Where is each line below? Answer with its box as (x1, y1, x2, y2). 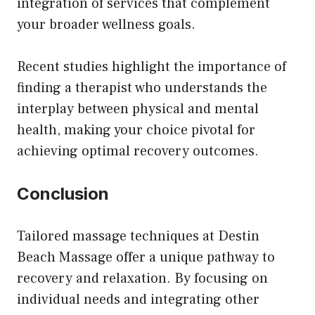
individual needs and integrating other (17, 290, 259, 309)
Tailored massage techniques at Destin (17, 226, 259, 245)
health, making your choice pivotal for (17, 120, 255, 139)
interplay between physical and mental (17, 99, 259, 118)
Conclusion (17, 183, 109, 204)
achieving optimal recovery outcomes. (17, 141, 259, 160)
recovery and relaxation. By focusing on (17, 269, 268, 288)
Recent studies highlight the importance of (17, 57, 286, 76)
